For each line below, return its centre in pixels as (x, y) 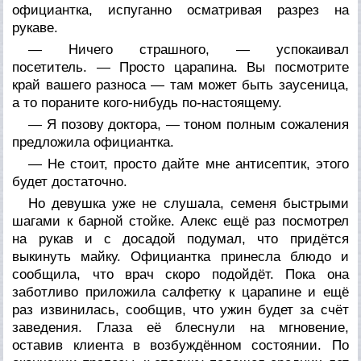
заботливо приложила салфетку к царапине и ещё (180, 292)
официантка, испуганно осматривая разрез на (180, 10)
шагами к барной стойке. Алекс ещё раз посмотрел (180, 221)
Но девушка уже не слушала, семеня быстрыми (189, 203)
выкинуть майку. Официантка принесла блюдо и (180, 256)
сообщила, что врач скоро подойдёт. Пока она (180, 274)
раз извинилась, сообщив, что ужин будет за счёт (180, 309)
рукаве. (35, 27)
